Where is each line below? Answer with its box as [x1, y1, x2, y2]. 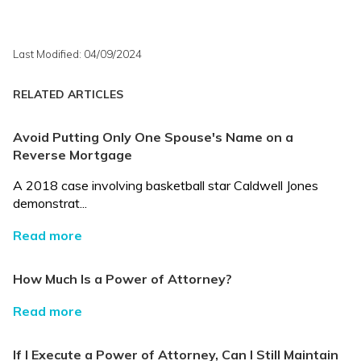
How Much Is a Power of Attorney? [13, 270, 232, 287]
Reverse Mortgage [13, 146, 132, 163]
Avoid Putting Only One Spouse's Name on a [13, 128, 293, 145]
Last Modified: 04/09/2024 [13, 46, 142, 60]
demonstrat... [13, 194, 87, 211]
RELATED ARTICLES [13, 86, 123, 102]
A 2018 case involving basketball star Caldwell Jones [13, 176, 318, 193]
